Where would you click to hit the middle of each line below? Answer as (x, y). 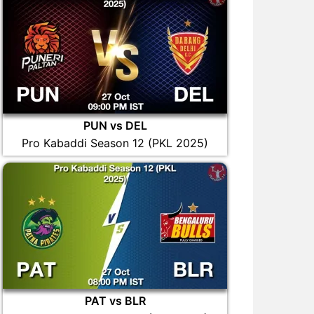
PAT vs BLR (115, 301)
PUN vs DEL (115, 125)
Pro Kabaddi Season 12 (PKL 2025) (115, 143)
